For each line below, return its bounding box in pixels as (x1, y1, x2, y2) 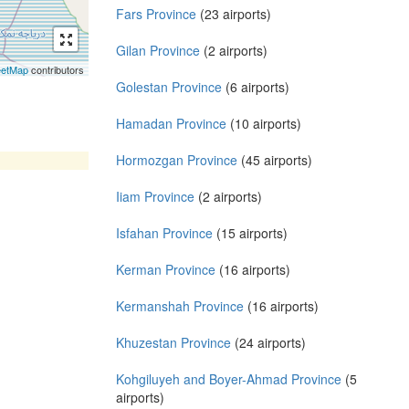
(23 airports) (196, 4, 271, 23)
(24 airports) (231, 332, 306, 351)
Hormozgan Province (116, 150, 237, 169)
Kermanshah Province (116, 296, 244, 315)
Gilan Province (116, 40, 200, 59)
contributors (28, 61, 84, 77)
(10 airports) (226, 113, 301, 132)
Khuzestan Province (116, 332, 231, 351)
